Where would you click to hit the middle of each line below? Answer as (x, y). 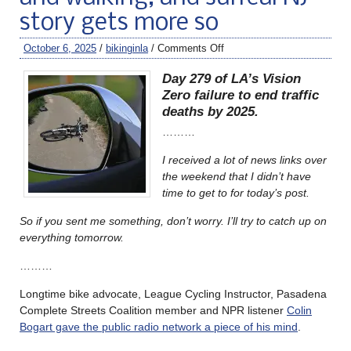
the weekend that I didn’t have (237, 176)
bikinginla (127, 48)
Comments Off (191, 48)
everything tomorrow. (72, 237)
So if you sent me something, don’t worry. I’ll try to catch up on (173, 221)
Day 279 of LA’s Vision (232, 78)
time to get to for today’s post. (236, 192)
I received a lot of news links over (244, 159)
